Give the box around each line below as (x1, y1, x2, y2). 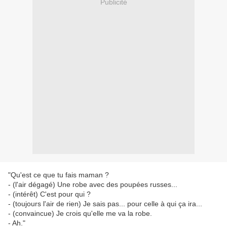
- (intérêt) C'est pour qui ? (8, 190, 91, 199)
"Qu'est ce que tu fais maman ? (8, 171, 109, 179)
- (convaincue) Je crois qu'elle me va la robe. (8, 209, 152, 218)
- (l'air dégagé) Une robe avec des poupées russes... (8, 180, 177, 189)
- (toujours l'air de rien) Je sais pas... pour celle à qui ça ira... (8, 200, 202, 208)
